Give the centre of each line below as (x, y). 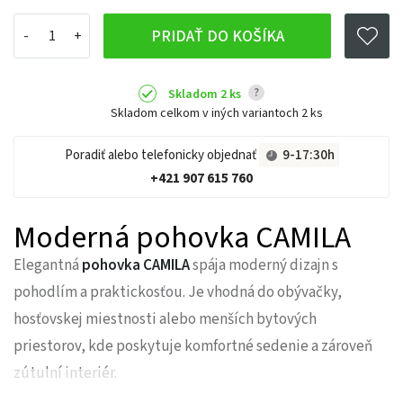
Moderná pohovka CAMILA (182, 237)
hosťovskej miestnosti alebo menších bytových (165, 319)
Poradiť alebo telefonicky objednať (161, 155)
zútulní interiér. (65, 373)
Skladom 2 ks (206, 95)
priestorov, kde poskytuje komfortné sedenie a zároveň (193, 346)
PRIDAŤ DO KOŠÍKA (217, 36)
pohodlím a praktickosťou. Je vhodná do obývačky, (178, 292)
